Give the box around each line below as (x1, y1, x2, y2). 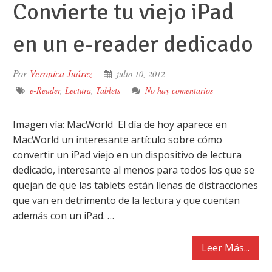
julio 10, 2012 (116, 68, 165, 80)
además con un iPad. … (12, 209, 114, 222)
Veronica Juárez (29, 67, 92, 80)
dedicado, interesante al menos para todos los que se (12, 163, 254, 177)
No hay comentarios (144, 84, 213, 96)
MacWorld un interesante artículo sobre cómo (12, 133, 222, 146)
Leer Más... (202, 241, 250, 254)
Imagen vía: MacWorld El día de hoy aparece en (12, 118, 227, 131)
